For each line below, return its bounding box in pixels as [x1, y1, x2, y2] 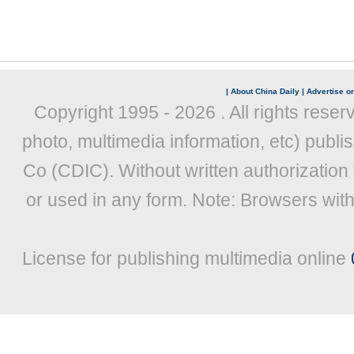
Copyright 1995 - [33, 102, 175, 122]
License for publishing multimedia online [22, 248, 351, 269]
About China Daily [230, 87, 299, 96]
